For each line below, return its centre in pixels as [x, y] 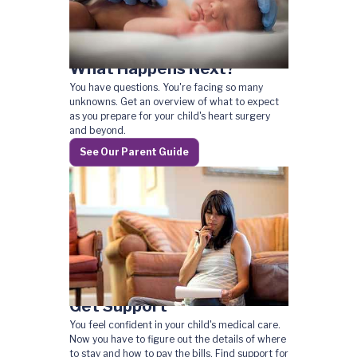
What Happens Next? [152, 69]
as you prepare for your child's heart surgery [169, 116]
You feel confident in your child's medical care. [175, 325]
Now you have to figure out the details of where [177, 339]
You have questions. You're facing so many [166, 87]
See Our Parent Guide [134, 152]
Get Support [118, 306]
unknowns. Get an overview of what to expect [174, 102]
